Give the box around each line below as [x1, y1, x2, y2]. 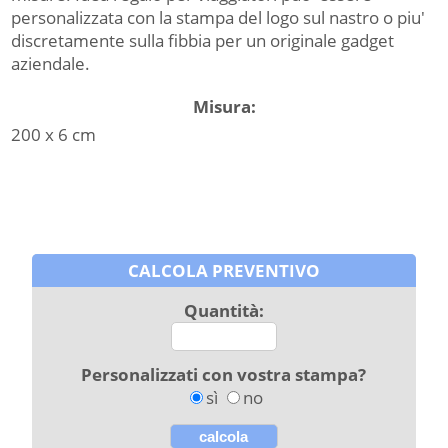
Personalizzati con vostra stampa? [81, 363, 367, 386]
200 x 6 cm [11, 123, 97, 147]
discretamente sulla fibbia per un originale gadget [11, 29, 395, 53]
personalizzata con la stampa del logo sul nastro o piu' [11, 6, 426, 30]
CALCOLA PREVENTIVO [127, 259, 320, 282]
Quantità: [183, 299, 264, 322]
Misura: [192, 95, 256, 119]
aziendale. [11, 52, 91, 76]
